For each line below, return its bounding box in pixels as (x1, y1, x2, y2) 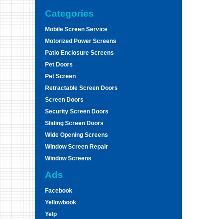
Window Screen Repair (45, 143, 108, 150)
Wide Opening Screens (45, 131, 108, 138)
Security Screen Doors (45, 108, 109, 115)
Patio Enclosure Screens (45, 49, 114, 56)
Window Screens (45, 155, 91, 162)
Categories (45, 8, 94, 19)
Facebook (45, 187, 72, 194)
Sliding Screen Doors (45, 120, 104, 127)
